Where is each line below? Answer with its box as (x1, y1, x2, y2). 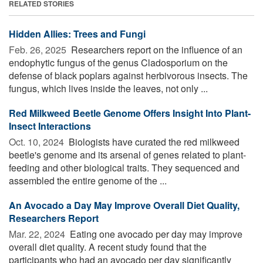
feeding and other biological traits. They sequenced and (9, 160, 240, 174)
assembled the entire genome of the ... (9, 173, 167, 187)
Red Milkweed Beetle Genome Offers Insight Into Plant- (9, 106, 251, 120)
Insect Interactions (9, 119, 91, 133)
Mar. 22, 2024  (9, 227, 68, 241)
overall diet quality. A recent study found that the (9, 240, 207, 254)
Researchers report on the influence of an (69, 42, 242, 56)
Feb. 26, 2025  (9, 42, 69, 56)
